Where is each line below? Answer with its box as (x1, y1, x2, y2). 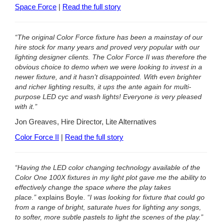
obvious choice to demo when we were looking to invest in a (15, 63, 202, 71)
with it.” (15, 103, 37, 111)
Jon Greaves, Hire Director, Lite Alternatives (15, 117, 157, 126)
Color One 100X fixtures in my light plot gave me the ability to (15, 173, 206, 181)
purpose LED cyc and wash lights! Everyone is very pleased (15, 93, 202, 101)
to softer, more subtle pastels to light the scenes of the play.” (15, 213, 203, 221)
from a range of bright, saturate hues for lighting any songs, (15, 203, 201, 211)
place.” (15, 193, 38, 201)
